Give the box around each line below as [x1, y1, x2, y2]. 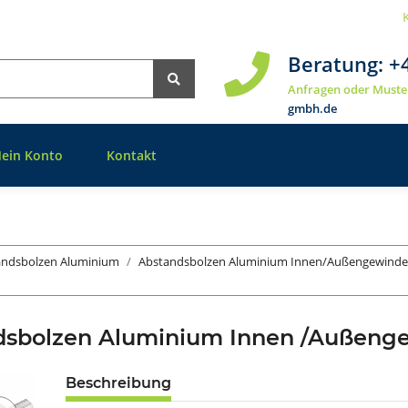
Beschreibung [66, 374, 171, 393]
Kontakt [107, 147, 157, 165]
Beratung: [287, 50, 389, 78]
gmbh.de [287, 100, 337, 117]
